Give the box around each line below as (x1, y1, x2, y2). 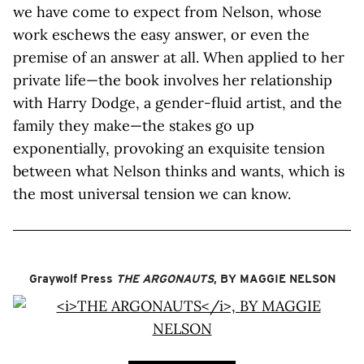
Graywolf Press (28, 272, 116, 285)
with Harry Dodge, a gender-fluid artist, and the (13, 93, 342, 112)
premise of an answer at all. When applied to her (13, 48, 344, 67)
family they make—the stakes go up (13, 116, 254, 135)
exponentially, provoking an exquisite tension (13, 139, 325, 158)
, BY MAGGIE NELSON (213, 272, 336, 285)
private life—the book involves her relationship (13, 71, 332, 89)
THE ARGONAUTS (115, 272, 214, 285)
